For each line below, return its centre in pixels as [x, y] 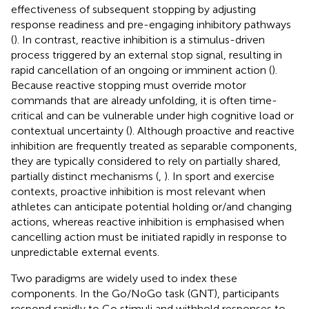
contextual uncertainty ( [70, 130]
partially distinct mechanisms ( [85, 176]
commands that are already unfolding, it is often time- [144, 100]
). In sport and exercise [219, 176]
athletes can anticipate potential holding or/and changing [151, 206]
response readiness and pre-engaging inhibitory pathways [151, 24]
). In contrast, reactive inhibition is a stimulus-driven [139, 39]
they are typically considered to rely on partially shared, [146, 161]
